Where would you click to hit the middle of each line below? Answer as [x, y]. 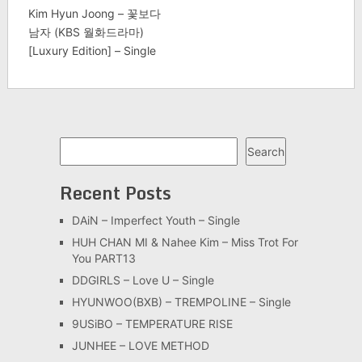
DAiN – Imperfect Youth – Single [156, 221]
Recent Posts [115, 193]
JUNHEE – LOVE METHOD [140, 346]
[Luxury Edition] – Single [92, 51]
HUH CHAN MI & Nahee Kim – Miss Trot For [185, 242]
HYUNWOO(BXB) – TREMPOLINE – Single [181, 302]
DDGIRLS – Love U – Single [143, 280]
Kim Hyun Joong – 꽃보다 [94, 14]
